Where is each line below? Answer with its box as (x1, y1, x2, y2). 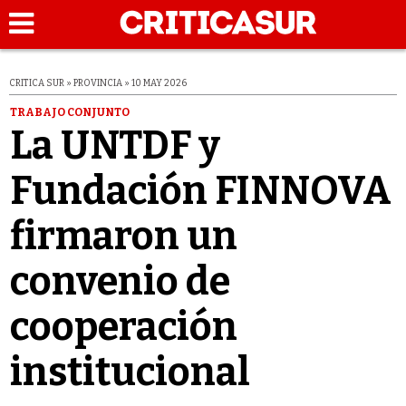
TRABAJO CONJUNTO (9, 105, 130, 119)
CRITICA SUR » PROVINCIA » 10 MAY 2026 (9, 78, 187, 89)
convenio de (9, 257, 230, 304)
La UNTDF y (9, 121, 220, 169)
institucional (9, 348, 250, 395)
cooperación (9, 303, 237, 350)
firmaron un (9, 212, 237, 259)
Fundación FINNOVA (9, 167, 391, 214)
